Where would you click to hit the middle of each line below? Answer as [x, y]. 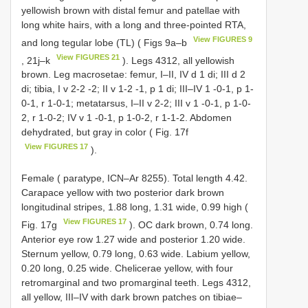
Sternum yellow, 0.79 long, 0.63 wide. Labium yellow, [136, 253]
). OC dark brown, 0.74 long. [190, 224]
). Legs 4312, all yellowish [177, 60]
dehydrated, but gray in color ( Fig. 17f [105, 132]
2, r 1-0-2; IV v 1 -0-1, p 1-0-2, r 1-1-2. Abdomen [126, 118]
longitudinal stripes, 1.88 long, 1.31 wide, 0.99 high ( [135, 207]
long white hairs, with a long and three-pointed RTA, [134, 24]
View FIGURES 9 [223, 39]
